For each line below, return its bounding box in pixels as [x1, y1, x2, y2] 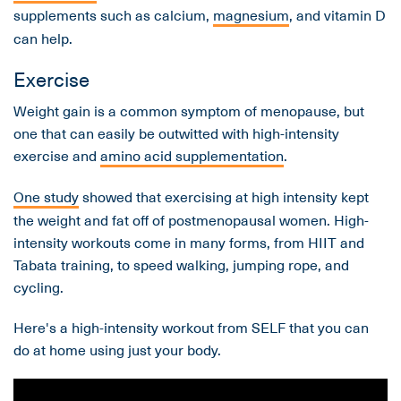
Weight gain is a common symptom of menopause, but [13, 99, 364, 122]
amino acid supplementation [100, 144, 284, 166]
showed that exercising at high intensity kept [79, 185, 369, 208]
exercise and [13, 144, 100, 166]
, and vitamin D [289, 4, 386, 26]
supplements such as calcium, [13, 4, 213, 26]
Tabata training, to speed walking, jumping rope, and [13, 253, 349, 276]
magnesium [213, 4, 289, 26]
